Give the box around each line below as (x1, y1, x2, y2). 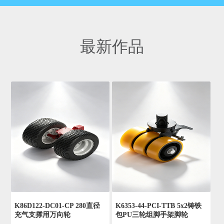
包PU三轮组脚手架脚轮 (115, 211, 188, 219)
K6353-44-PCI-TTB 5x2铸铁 (115, 202, 202, 210)
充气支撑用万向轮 (14, 211, 71, 219)
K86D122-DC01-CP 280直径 (14, 202, 100, 210)
